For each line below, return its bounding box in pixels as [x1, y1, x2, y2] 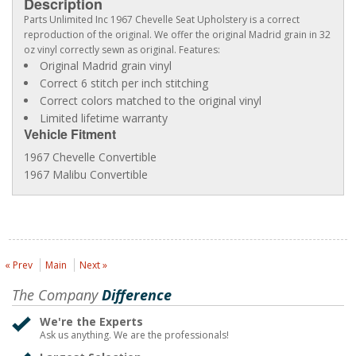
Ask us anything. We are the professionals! [40, 328, 229, 342]
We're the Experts [40, 314, 143, 330]
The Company [12, 285, 98, 305]
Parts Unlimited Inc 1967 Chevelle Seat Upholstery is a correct [24, 13, 300, 27]
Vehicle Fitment [24, 125, 116, 144]
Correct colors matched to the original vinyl [40, 93, 261, 109]
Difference [98, 285, 172, 305]
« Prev [5, 258, 33, 273]
